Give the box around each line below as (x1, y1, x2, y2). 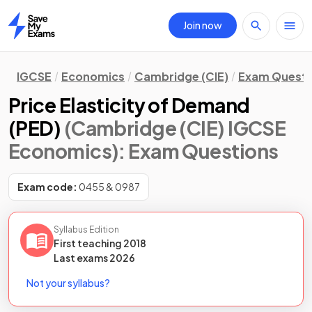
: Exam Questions (118, 139, 279, 163)
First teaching (54, 237, 123, 249)
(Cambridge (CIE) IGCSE (63, 116, 286, 140)
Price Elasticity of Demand (8, 93, 250, 117)
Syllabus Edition (54, 224, 119, 235)
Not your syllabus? (26, 276, 110, 289)
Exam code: (17, 180, 77, 193)
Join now (183, 19, 222, 31)
